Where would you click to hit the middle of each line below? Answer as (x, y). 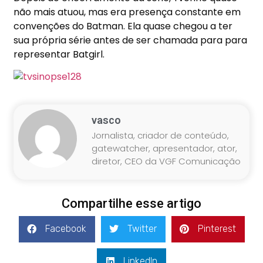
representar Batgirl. (59, 54)
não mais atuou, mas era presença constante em (127, 12)
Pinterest (217, 229)
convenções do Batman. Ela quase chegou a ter (123, 26)
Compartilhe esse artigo (131, 203)
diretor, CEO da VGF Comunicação (166, 161)
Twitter (142, 229)
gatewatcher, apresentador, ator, (165, 148)
